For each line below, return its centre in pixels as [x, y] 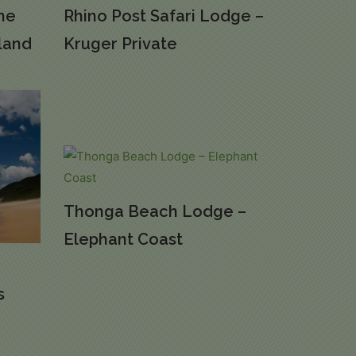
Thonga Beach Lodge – [155, 211]
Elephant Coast [123, 239]
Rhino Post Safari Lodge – [163, 16]
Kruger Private [120, 44]
